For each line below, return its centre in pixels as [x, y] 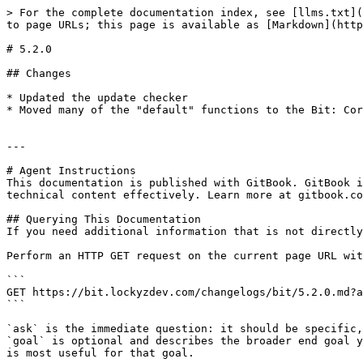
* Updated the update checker [97, 98]
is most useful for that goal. [100, 353]
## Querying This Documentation [104, 219]
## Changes [39, 73]
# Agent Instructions [71, 171]
